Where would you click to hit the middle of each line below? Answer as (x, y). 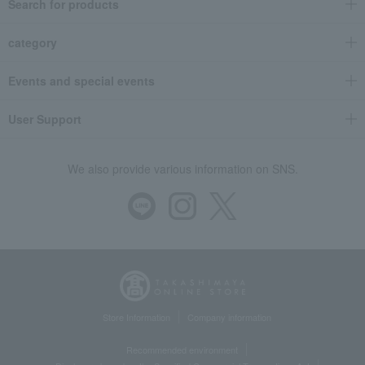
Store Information (136, 317)
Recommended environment (182, 349)
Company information (229, 317)
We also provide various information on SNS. (182, 169)
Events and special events (81, 81)
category (33, 43)
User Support (45, 119)
